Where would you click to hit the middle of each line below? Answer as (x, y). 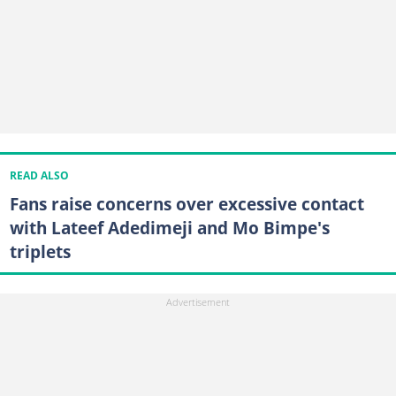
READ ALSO (39, 175)
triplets (40, 251)
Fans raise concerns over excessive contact (187, 203)
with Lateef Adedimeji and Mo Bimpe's (169, 227)
